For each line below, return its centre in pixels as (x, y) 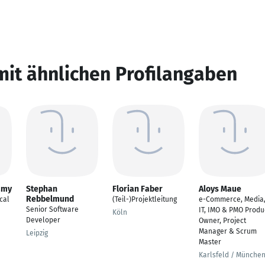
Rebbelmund (50, 199)
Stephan (42, 189)
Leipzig (37, 233)
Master (210, 242)
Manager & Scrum (228, 231)
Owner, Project (222, 221)
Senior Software (52, 209)
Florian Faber (138, 189)
